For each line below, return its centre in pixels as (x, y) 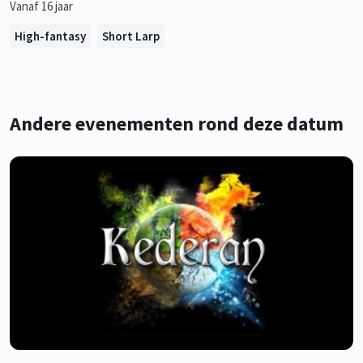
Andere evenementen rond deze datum (177, 124)
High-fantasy (50, 36)
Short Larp (131, 36)
